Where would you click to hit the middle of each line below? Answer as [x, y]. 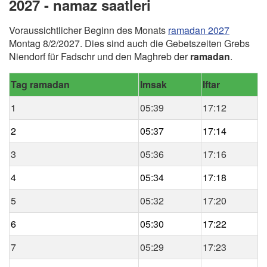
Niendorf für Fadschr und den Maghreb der [100, 57]
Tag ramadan [40, 85]
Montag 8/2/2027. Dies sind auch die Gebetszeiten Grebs [129, 44]
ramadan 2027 [199, 30]
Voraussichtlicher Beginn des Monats [89, 30]
